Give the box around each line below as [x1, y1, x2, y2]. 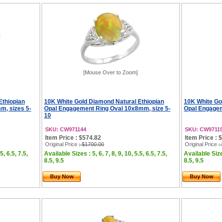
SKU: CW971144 [45, 126, 86, 132]
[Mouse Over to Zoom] [83, 69, 138, 75]
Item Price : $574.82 [45, 134, 101, 141]
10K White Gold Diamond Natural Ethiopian [44, 98, 164, 105]
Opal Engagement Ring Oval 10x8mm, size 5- [44, 105, 170, 112]
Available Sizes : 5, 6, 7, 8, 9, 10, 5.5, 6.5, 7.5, [44, 150, 167, 157]
